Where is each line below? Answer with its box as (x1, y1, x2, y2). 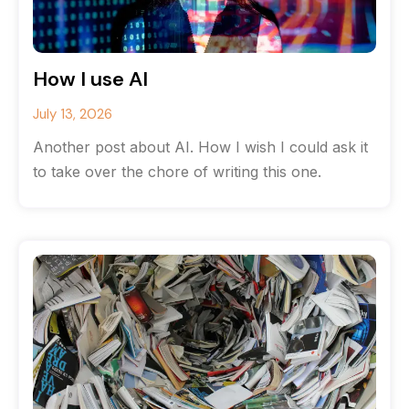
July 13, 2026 (33, 105, 112, 123)
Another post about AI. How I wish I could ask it (33, 138, 368, 156)
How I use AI (33, 66, 148, 92)
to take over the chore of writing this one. (33, 163, 321, 181)
